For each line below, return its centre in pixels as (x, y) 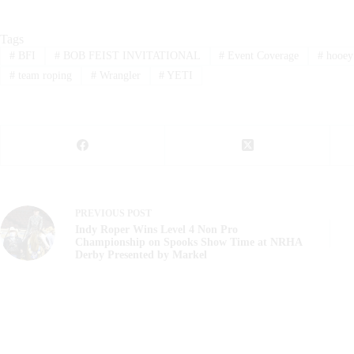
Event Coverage (262, 56)
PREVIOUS (101, 213)
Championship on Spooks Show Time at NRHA (188, 242)
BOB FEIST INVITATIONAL (130, 56)
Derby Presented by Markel (141, 254)
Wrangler (118, 75)
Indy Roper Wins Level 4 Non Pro (156, 229)
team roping (43, 75)
